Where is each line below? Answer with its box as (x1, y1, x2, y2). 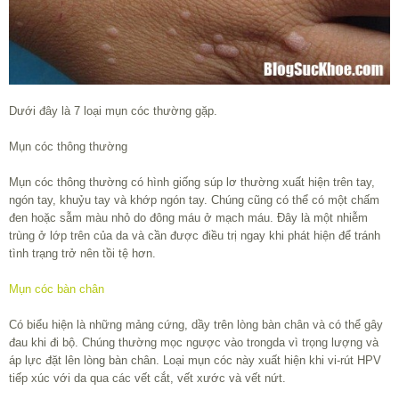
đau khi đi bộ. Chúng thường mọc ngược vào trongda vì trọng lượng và (9, 336, 379, 350)
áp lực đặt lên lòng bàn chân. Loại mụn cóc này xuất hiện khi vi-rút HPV (9, 354, 381, 368)
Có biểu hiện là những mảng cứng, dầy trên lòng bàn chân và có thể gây (9, 318, 383, 332)
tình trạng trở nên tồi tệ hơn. (9, 247, 156, 261)
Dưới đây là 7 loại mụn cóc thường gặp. (9, 104, 217, 118)
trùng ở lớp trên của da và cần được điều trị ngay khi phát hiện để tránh (9, 229, 380, 243)
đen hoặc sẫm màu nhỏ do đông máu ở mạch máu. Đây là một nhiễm (9, 211, 368, 225)
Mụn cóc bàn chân (9, 282, 104, 297)
